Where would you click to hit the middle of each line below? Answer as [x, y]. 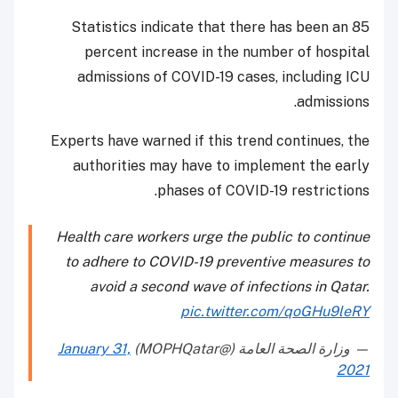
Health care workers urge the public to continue [213, 237]
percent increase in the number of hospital [227, 52]
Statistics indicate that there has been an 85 [220, 28]
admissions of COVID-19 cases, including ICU [223, 77]
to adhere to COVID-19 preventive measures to [217, 262]
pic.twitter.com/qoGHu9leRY [275, 312]
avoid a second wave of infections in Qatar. [230, 287]
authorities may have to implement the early [221, 166]
